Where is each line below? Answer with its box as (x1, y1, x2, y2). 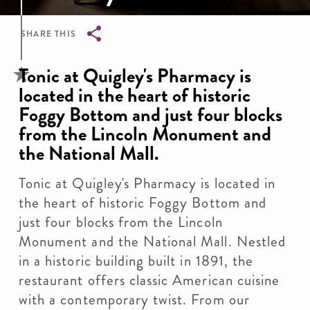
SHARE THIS (21, 28, 76, 40)
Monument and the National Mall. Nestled (19, 231, 286, 252)
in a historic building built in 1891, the (19, 250, 254, 271)
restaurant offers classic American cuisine (19, 270, 280, 291)
